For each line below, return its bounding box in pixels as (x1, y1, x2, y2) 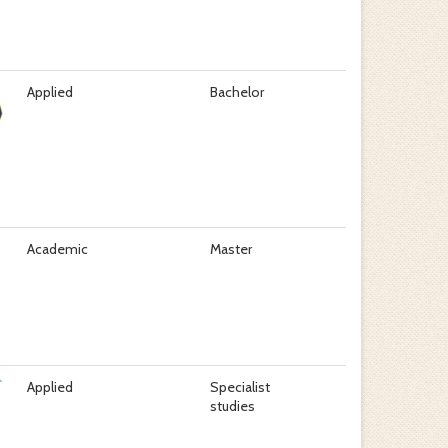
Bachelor (209, 83, 264, 101)
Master (209, 240, 252, 258)
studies (209, 397, 255, 415)
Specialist (209, 378, 270, 396)
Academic (26, 240, 88, 258)
